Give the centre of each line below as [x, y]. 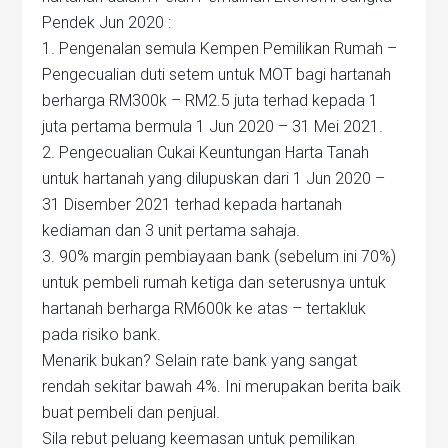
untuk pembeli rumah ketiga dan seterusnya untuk [214, 282]
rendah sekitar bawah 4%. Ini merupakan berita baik [222, 386]
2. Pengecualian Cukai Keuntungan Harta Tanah [206, 152]
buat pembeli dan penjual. [131, 412]
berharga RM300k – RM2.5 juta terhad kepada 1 [210, 100]
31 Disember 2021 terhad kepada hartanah [192, 204]
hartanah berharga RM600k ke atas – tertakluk [204, 308]
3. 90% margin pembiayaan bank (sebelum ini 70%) [219, 256]
